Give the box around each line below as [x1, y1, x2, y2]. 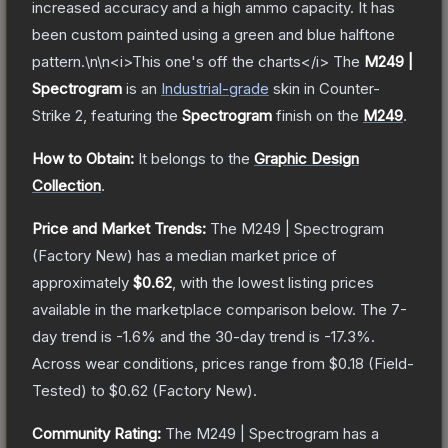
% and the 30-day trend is [141, 326, 324, 346]
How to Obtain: [32, 148, 134, 168]
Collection [32, 175, 101, 195]
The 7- [360, 299, 407, 319]
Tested [32, 380, 81, 400]
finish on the [272, 105, 363, 125]
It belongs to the [138, 148, 254, 168]
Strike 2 [32, 105, 83, 125]
